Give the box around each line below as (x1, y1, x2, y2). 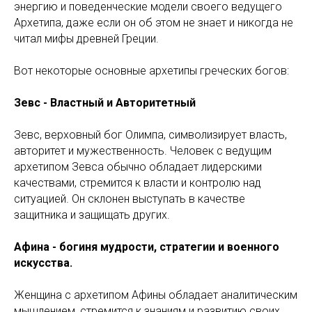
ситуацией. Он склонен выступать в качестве (14, 192, 245, 205)
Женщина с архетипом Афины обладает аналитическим (14, 288, 297, 302)
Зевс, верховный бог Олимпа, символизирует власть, (14, 128, 287, 141)
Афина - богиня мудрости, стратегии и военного (14, 240, 279, 253)
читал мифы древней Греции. (14, 32, 159, 45)
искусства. (14, 256, 72, 270)
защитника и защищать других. (14, 208, 170, 221)
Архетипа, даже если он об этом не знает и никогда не (14, 16, 293, 29)
